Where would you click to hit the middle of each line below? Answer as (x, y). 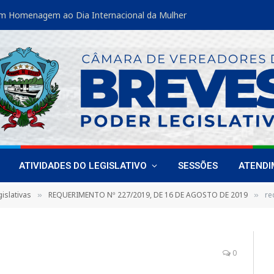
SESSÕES (198, 165)
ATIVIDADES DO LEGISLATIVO (83, 165)
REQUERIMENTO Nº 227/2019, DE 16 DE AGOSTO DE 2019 (148, 195)
